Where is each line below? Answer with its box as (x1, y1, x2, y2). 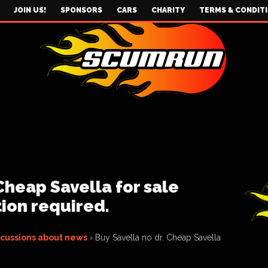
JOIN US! (14, 6, 46, 14)
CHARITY (151, 6, 185, 14)
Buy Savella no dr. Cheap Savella (95, 233, 221, 242)
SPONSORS (60, 6, 102, 14)
